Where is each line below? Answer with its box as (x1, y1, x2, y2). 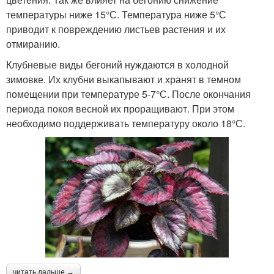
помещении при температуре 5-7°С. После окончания (6, 87, 251, 102)
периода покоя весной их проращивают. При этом (6, 102, 234, 116)
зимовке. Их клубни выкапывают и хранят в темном (6, 72, 241, 87)
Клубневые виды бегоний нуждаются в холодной (6, 57, 229, 72)
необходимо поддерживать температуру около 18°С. (6, 116, 245, 131)
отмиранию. (6, 37, 60, 51)
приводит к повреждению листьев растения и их (6, 22, 226, 37)
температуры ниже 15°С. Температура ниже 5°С (6, 7, 226, 22)
